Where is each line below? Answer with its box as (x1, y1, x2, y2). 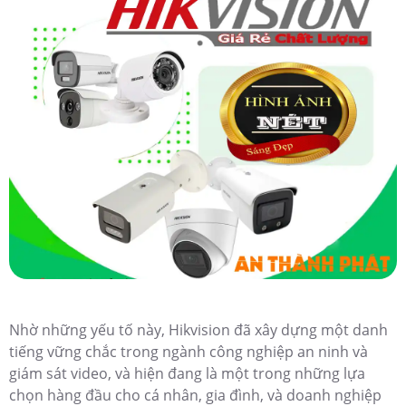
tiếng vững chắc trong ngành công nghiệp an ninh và (9, 342, 368, 362)
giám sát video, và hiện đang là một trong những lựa (9, 363, 365, 384)
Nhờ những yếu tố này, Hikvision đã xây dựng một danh (9, 320, 388, 341)
